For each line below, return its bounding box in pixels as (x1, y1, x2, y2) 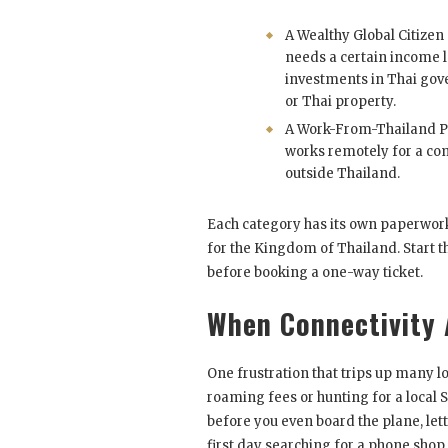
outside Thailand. (285, 164, 400, 182)
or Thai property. (285, 92, 396, 110)
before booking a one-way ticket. (207, 263, 423, 281)
